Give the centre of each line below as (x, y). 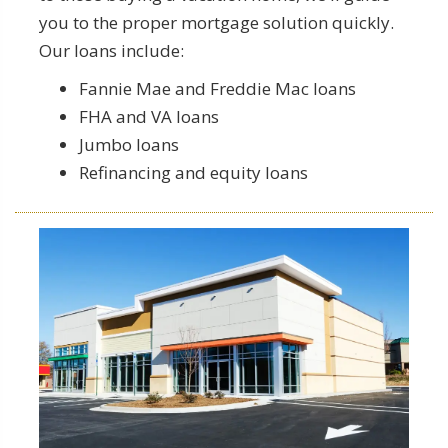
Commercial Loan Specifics (209, 366)
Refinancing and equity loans (193, 172)
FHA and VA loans (149, 116)
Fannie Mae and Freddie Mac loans (217, 88)
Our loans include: (111, 50)
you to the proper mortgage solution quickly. (216, 22)
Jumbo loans (129, 144)
